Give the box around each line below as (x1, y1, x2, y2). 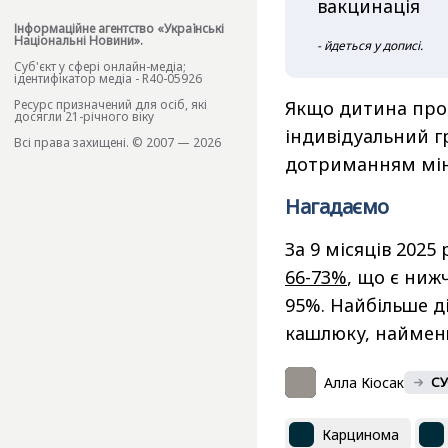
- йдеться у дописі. (317, 37, 423, 55)
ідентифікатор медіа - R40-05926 (14, 70, 202, 88)
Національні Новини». (14, 32, 143, 50)
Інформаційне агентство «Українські (14, 20, 224, 38)
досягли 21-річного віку (14, 108, 154, 126)
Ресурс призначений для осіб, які (14, 96, 207, 114)
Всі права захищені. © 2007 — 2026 (14, 134, 221, 152)
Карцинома (322, 424, 399, 444)
